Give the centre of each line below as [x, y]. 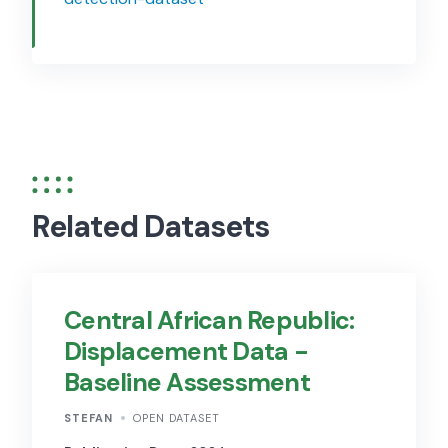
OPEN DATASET [176, 418]
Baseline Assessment [187, 383]
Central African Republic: [209, 321]
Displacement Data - [186, 352]
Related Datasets [150, 227]
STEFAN [88, 418]
